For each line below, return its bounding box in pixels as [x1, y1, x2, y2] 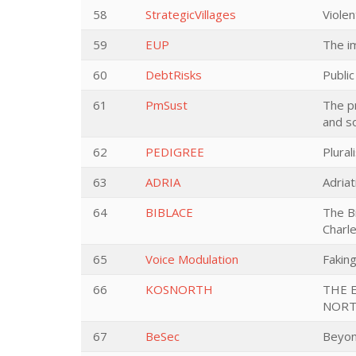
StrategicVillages [145, 6, 236, 22]
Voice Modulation [145, 251, 238, 267]
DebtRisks [145, 67, 202, 83]
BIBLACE [145, 204, 193, 220]
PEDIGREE [145, 144, 204, 160]
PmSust [145, 97, 188, 113]
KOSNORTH [145, 281, 213, 297]
